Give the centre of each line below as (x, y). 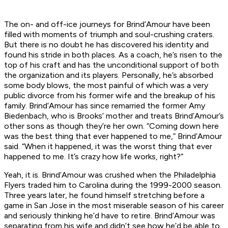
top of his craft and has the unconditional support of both (111, 65)
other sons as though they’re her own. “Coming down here (111, 126)
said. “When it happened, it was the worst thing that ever (108, 147)
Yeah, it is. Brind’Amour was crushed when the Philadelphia (110, 175)
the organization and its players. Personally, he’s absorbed (109, 75)
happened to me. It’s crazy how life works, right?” (94, 157)
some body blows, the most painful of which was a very (106, 85)
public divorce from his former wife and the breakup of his (110, 96)
